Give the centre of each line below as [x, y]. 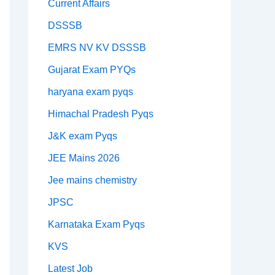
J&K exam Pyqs [83, 136]
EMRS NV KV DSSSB [97, 48]
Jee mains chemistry [92, 180]
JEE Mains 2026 [84, 158]
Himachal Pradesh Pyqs [101, 114]
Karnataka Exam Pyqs [96, 225]
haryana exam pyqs [91, 92]
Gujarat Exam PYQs [92, 70]
